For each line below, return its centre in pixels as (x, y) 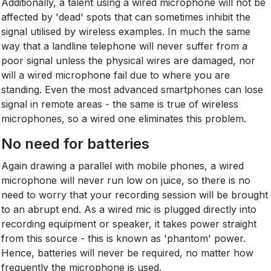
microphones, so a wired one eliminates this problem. (126, 118)
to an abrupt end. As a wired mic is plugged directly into (129, 209)
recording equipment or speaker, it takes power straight (129, 224)
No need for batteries (76, 143)
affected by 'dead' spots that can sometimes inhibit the (126, 17)
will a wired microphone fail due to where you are (116, 75)
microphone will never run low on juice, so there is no (126, 180)
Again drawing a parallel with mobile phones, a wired (123, 165)
